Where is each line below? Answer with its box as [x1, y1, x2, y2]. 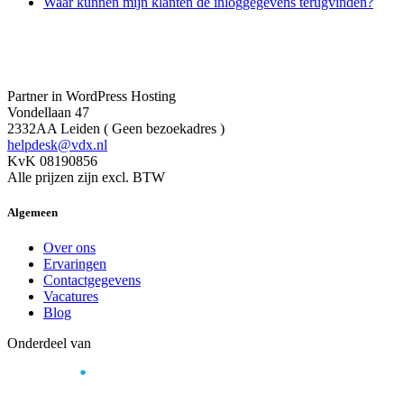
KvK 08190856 [7, 152, 97, 169]
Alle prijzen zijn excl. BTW [7, 169, 165, 185]
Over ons [43, 240, 96, 256]
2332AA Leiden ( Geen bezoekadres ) [7, 120, 225, 136]
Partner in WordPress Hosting [7, 87, 176, 104]
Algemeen [7, 206, 58, 220]
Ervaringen [43, 256, 106, 272]
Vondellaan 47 [7, 104, 89, 120]
